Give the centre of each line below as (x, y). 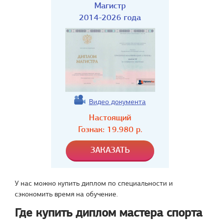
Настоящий (110, 118)
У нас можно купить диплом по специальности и (94, 183)
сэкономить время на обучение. (66, 194)
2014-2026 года (110, 17)
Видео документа (117, 102)
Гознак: (92, 129)
